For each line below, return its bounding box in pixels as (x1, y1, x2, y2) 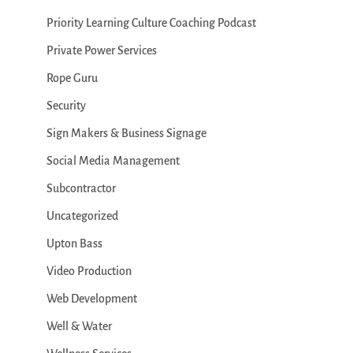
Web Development (46, 292, 137, 306)
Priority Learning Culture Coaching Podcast (46, 17, 256, 30)
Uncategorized (46, 210, 118, 223)
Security (46, 99, 86, 113)
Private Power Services (46, 44, 157, 58)
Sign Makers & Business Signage (46, 127, 206, 140)
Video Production (46, 265, 132, 278)
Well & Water (46, 320, 112, 333)
